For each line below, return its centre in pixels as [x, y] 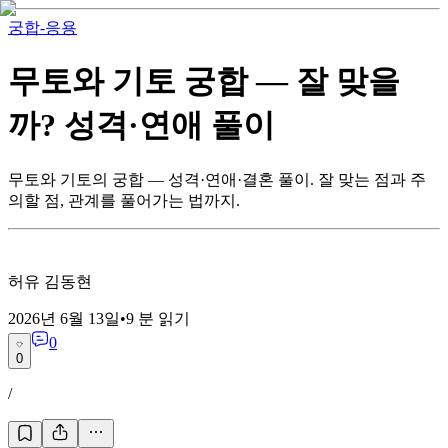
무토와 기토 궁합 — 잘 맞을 [204, 81]
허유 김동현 [50, 281]
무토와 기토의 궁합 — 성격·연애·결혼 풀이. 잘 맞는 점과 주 [217, 179]
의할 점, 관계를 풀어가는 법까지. [124, 200]
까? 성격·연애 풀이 [141, 125]
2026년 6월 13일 [64, 318]
